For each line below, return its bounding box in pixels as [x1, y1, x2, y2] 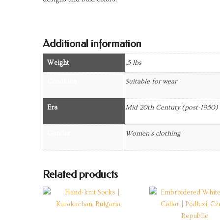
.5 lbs [125, 58, 141, 67]
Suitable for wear [125, 77, 177, 85]
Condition [47, 77, 77, 85]
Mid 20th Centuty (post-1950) [125, 103, 218, 111]
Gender [47, 129, 70, 137]
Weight [47, 58, 69, 67]
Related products [43, 167, 118, 181]
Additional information [43, 37, 141, 50]
